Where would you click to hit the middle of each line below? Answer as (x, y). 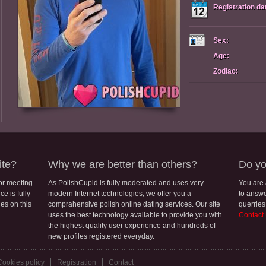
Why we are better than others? (123, 164)
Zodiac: (226, 71)
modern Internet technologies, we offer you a (120, 194)
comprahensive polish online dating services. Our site (134, 204)
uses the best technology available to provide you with (135, 215)
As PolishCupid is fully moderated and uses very (126, 183)
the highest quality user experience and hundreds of (132, 226)
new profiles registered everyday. (101, 236)
